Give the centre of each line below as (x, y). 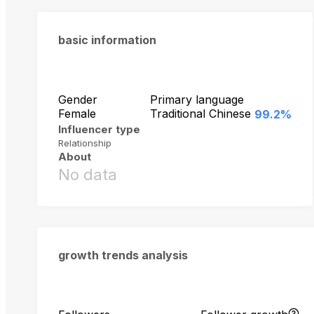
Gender (78, 100)
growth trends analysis (123, 255)
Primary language (197, 100)
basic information (107, 40)
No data (88, 175)
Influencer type (99, 130)
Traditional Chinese (200, 114)
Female (77, 114)
